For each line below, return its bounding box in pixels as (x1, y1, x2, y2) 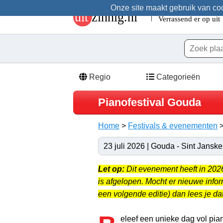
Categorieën (154, 72, 200, 81)
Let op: (98, 164, 124, 173)
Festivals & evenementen (128, 121, 218, 130)
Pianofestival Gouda (98, 96, 201, 109)
